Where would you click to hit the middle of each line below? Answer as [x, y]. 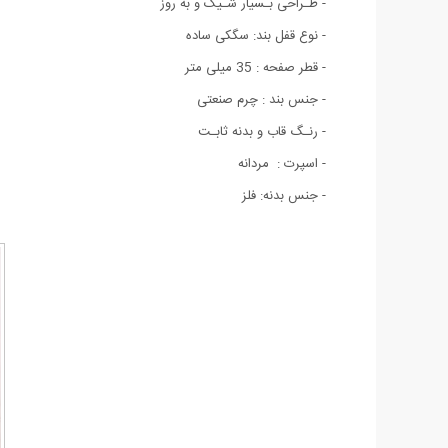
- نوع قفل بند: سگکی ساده [256, 35]
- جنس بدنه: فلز [284, 195]
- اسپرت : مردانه [282, 163]
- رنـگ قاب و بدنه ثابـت [262, 131]
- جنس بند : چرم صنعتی [261, 99]
